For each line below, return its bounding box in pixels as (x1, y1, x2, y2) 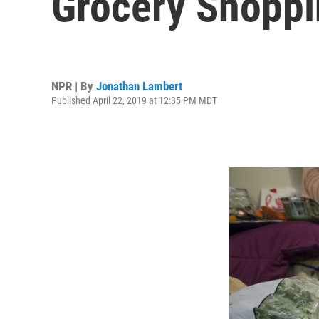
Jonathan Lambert (96, 78, 182, 93)
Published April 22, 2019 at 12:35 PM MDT (51, 94, 217, 106)
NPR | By (51, 78, 96, 93)
